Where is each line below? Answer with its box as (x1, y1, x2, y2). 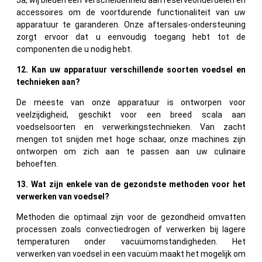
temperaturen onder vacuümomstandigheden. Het (16, 236, 246, 246)
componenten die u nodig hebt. (16, 44, 132, 54)
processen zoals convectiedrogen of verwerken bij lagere (16, 224, 246, 234)
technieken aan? (16, 77, 80, 87)
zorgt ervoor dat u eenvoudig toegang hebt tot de (16, 32, 246, 42)
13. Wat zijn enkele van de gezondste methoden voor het (16, 179, 246, 189)
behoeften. (16, 158, 58, 168)
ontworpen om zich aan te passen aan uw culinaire (16, 146, 246, 156)
